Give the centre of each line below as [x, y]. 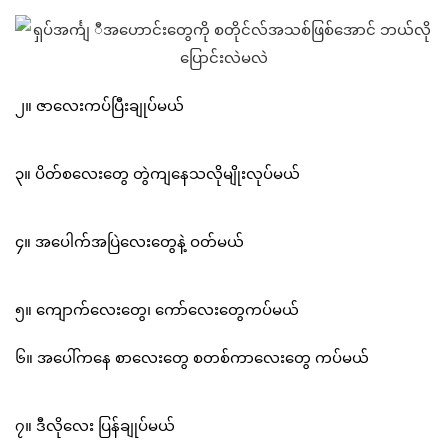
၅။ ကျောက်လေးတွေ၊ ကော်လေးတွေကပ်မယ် [157, 309]
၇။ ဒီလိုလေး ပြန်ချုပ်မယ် [95, 425]
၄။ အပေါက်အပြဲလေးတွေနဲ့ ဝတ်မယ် [129, 241]
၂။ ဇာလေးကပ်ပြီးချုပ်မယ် [99, 105]
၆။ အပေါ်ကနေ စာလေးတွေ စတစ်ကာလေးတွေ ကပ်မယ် [192, 357]
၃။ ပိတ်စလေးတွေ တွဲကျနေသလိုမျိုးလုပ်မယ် [157, 173]
